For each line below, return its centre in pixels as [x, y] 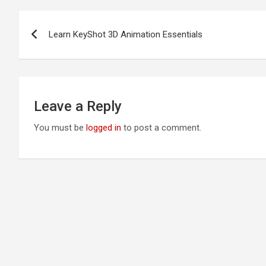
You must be [60, 128]
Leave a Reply [78, 106]
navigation [63, 46]
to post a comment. [161, 128]
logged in [104, 128]
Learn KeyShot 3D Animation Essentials [126, 34]
